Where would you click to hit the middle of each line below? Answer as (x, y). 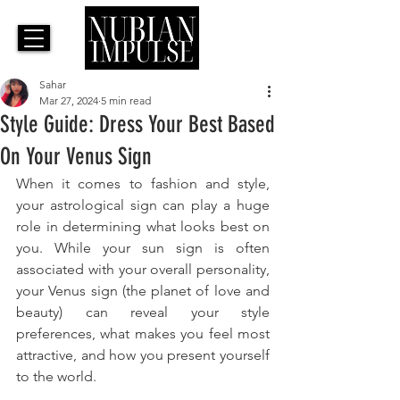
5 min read (126, 101)
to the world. (58, 377)
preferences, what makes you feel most (143, 334)
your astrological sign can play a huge (143, 205)
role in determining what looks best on (143, 227)
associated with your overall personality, (143, 270)
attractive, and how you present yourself (143, 355)
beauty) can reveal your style (143, 312)
